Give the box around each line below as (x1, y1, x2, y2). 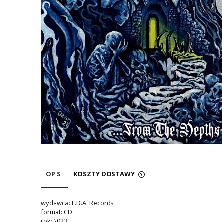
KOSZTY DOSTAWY (73, 169, 136, 178)
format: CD (41, 207, 72, 216)
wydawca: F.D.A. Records (41, 198, 114, 207)
